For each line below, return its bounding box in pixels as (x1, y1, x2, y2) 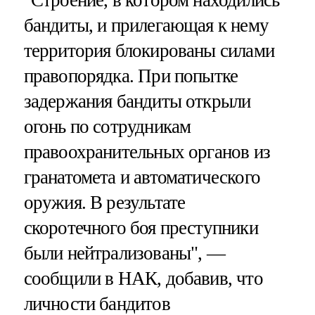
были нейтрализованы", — (23, 242, 225, 264)
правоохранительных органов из (23, 141, 270, 162)
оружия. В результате (23, 191, 186, 213)
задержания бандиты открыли (23, 90, 251, 112)
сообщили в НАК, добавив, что (23, 267, 263, 289)
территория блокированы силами (23, 39, 274, 61)
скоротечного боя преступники (23, 217, 258, 238)
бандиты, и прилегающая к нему (23, 14, 269, 36)
